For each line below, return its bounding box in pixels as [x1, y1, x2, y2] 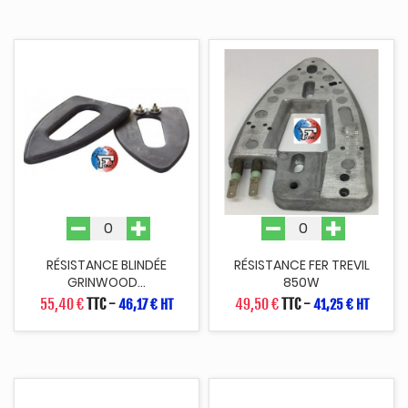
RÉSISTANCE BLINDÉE [46, 255, 167, 274]
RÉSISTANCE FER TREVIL [233, 255, 370, 274]
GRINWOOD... [67, 272, 146, 291]
